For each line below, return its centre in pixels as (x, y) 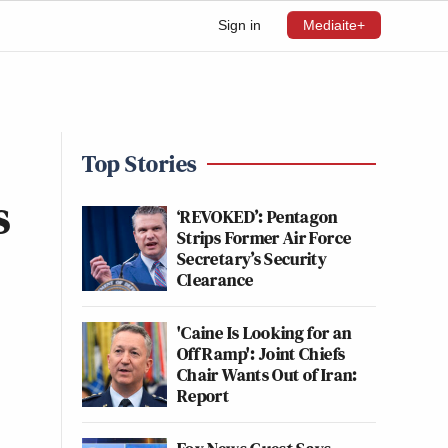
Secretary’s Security (252, 258)
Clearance (215, 279)
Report (203, 395)
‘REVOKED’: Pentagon (257, 216)
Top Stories (139, 163)
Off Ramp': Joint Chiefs (261, 353)
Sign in (239, 25)
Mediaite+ (334, 25)
